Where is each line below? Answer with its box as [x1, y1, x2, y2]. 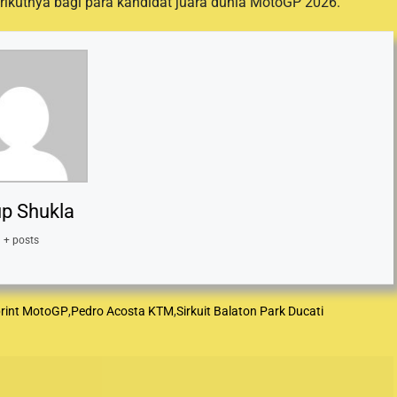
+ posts [4, 233, 39, 246]
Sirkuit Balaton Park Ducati [176, 303, 323, 318]
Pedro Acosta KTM [71, 303, 174, 318]
